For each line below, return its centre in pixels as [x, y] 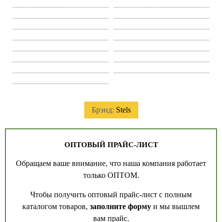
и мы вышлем [175, 206]
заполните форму [120, 206]
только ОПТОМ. [111, 175]
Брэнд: [104, 110]
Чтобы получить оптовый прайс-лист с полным [111, 194]
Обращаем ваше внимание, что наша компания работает [111, 163]
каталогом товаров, [56, 206]
